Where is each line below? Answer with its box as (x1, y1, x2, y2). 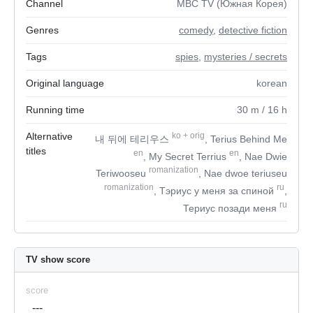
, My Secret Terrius (143, 150, 229, 162)
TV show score (26, 254, 90, 265)
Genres (26, 24, 59, 36)
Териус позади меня (183, 202, 279, 214)
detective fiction (219, 24, 287, 36)
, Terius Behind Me (205, 133, 287, 145)
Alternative (26, 131, 73, 142)
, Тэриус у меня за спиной (154, 184, 277, 196)
